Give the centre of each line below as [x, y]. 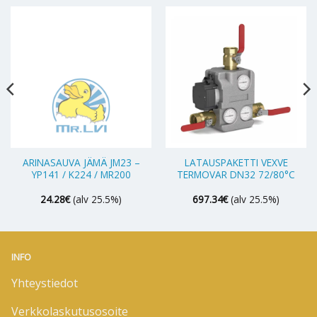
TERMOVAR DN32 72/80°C [236, 174]
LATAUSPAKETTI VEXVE [236, 162]
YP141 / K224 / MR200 [81, 174]
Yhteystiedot [45, 283]
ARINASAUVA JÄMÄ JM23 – [81, 162]
